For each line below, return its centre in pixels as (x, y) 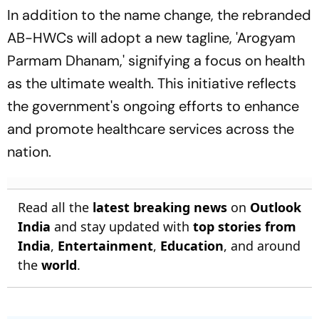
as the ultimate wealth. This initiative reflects (152, 83)
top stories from (245, 226)
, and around (262, 246)
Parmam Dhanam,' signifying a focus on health (156, 61)
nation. (29, 152)
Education (192, 246)
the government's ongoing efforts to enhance (153, 106)
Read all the (55, 207)
